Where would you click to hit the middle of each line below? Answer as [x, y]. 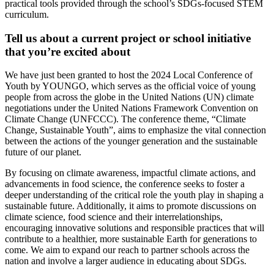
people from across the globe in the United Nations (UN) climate [129, 97]
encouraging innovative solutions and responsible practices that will [135, 228]
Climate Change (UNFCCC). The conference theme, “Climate [125, 119]
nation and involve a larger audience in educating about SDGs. [126, 261]
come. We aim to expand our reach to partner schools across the [127, 250]
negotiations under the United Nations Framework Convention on [131, 108]
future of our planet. [43, 152]
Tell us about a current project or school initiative [128, 38]
